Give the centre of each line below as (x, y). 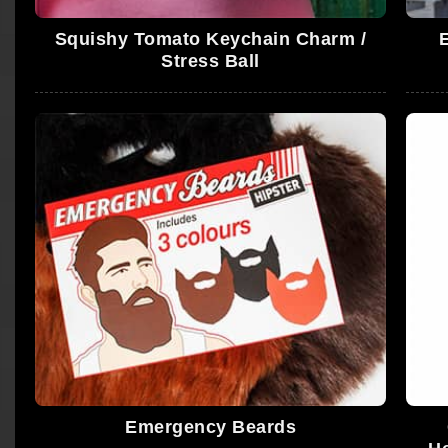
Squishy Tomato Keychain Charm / (210, 39)
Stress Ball (210, 61)
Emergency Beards (211, 427)
